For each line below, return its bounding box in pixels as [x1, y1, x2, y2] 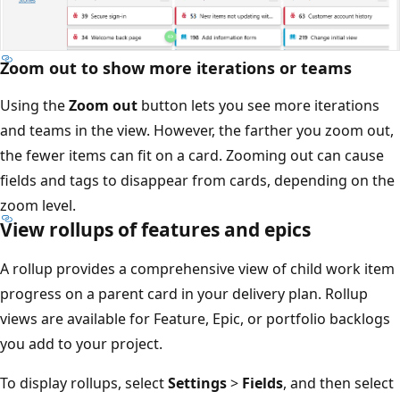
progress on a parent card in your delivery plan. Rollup [13, 283, 381, 304]
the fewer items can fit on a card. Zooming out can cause [13, 145, 397, 165]
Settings [181, 372, 240, 393]
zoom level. [13, 195, 89, 215]
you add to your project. [13, 333, 176, 354]
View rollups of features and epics [13, 216, 324, 242]
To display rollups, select [13, 372, 181, 393]
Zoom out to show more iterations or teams [13, 56, 365, 79]
